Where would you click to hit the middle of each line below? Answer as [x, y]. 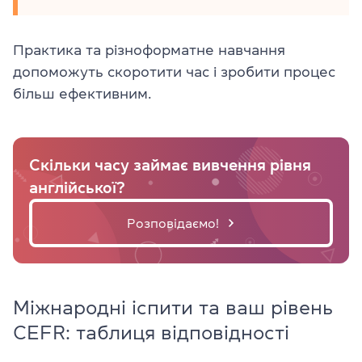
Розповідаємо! [173, 223]
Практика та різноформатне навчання [149, 50]
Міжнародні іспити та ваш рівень [173, 308]
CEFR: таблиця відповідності [151, 333]
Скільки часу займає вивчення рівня [170, 165]
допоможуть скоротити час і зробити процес [174, 72]
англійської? [77, 187]
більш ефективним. [82, 94]
